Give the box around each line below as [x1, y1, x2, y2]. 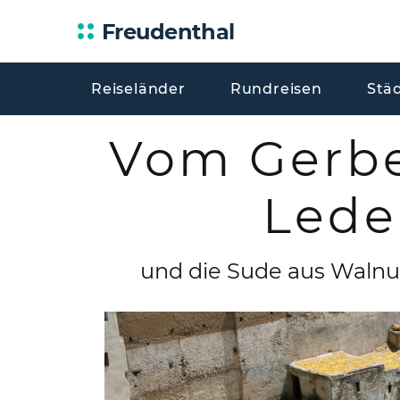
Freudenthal [101, 18, 236, 45]
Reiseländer [91, 80, 186, 97]
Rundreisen [229, 80, 322, 97]
